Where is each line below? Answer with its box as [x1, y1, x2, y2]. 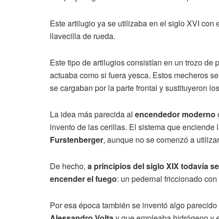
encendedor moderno [135, 109, 216, 120]
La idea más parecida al [50, 109, 135, 120]
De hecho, [50, 160, 88, 172]
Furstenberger [50, 134, 103, 146]
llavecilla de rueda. [50, 30, 115, 42]
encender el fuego [50, 173, 117, 185]
